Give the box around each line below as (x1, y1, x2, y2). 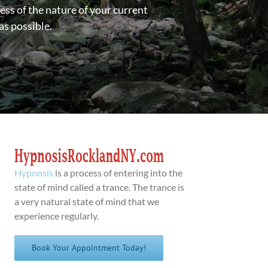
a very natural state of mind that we (14, 196, 160, 207)
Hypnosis (14, 167, 54, 178)
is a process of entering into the (53, 167, 183, 178)
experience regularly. (14, 210, 99, 221)
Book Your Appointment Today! (32, 242, 147, 253)
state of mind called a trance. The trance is (14, 181, 185, 193)
